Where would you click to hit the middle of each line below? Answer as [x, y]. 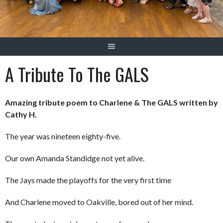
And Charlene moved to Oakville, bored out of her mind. [99, 202]
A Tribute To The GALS [77, 74]
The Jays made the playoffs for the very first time [88, 180]
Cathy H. [21, 114]
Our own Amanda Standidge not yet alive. [75, 158]
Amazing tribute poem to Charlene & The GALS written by [111, 103]
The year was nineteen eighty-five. [64, 136]
